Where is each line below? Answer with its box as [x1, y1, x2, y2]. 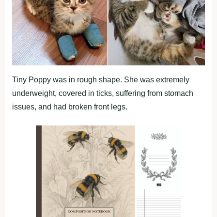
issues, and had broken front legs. [12, 102, 127, 111]
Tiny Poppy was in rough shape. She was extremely [12, 75, 189, 84]
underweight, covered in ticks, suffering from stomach [12, 89, 193, 97]
